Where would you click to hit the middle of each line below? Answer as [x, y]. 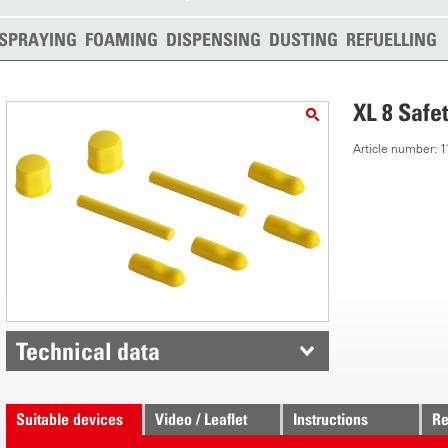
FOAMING [121, 39]
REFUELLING [391, 39]
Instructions [331, 419]
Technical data [88, 351]
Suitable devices [69, 419]
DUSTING [303, 39]
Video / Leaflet [200, 419]
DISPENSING [213, 39]
